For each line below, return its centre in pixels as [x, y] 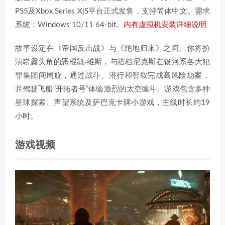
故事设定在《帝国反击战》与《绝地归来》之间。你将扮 [113, 48]
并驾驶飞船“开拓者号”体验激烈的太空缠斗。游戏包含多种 [113, 89]
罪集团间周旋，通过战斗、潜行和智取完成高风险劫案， [113, 76]
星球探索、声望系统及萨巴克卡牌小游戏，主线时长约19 [113, 103]
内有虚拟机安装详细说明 [165, 25]
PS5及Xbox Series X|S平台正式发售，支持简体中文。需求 [113, 11]
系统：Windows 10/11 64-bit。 [69, 25]
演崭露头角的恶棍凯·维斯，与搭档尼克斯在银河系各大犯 [113, 62]
